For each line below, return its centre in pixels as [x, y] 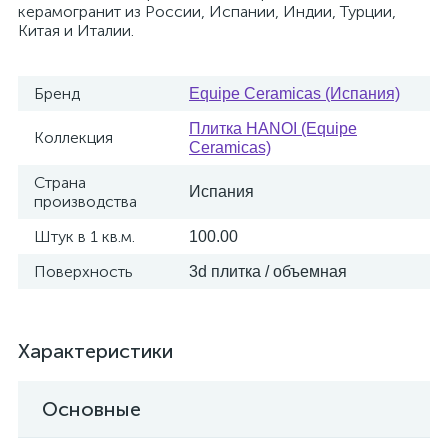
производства [85, 201]
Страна [60, 182]
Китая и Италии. [76, 30]
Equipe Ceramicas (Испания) [294, 93]
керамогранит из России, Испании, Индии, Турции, [207, 11]
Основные [91, 409]
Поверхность [83, 271]
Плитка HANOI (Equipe [273, 128]
